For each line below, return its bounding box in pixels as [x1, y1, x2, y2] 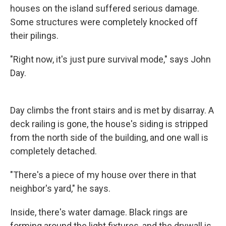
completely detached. [10, 146, 97, 156]
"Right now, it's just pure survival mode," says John [10, 54, 211, 65]
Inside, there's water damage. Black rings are [10, 207, 188, 217]
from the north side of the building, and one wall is [10, 132, 208, 143]
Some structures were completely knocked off [10, 17, 198, 27]
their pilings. [10, 30, 59, 41]
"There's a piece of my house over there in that [10, 169, 196, 180]
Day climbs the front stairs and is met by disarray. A [10, 105, 214, 116]
